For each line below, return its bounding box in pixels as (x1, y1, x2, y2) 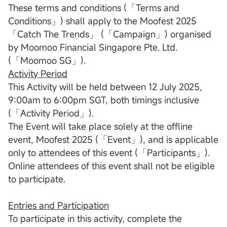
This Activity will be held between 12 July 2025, (8, 81, 202, 93)
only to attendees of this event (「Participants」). (8, 146, 210, 159)
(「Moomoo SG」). (8, 54, 86, 67)
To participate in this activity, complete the (8, 212, 182, 225)
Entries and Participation (8, 199, 109, 212)
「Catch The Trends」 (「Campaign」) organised (8, 28, 211, 41)
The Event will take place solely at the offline (8, 120, 193, 133)
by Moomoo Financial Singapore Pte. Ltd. (8, 41, 177, 54)
